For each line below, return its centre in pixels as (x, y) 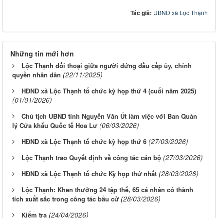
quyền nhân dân (36, 74)
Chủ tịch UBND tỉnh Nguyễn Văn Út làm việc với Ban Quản (109, 116)
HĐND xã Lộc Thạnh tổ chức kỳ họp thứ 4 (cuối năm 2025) (109, 91)
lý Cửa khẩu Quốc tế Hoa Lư (55, 125)
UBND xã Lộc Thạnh (181, 12)
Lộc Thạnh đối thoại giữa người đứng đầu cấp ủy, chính (107, 65)
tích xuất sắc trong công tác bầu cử (65, 199)
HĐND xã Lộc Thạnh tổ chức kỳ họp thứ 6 (84, 141)
